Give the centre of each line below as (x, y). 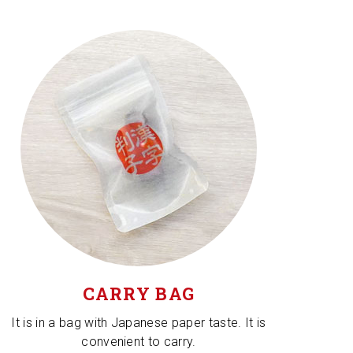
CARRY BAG (139, 294)
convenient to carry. (139, 342)
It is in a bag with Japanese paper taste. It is (139, 323)
